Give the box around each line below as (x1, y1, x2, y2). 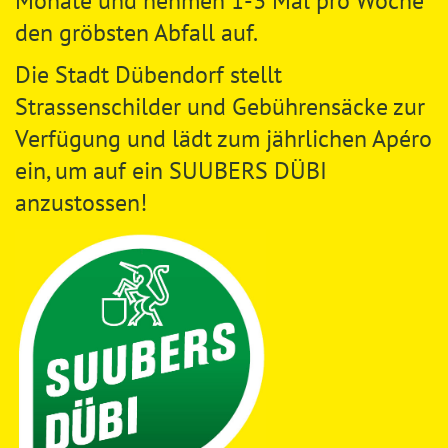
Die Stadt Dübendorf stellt (15, 59, 282, 90)
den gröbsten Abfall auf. (15, 17, 258, 48)
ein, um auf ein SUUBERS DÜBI (15, 155, 327, 186)
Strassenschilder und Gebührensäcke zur (15, 91, 425, 122)
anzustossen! (15, 187, 147, 218)
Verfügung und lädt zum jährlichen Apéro (15, 123, 432, 154)
